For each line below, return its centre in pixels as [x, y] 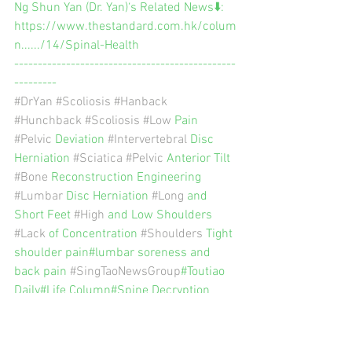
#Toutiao [204, 271]
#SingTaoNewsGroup [125, 271]
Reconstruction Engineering [126, 177]
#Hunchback [48, 121]
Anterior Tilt [198, 158]
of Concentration [93, 234]
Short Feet [44, 215]
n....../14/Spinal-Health [77, 45]
